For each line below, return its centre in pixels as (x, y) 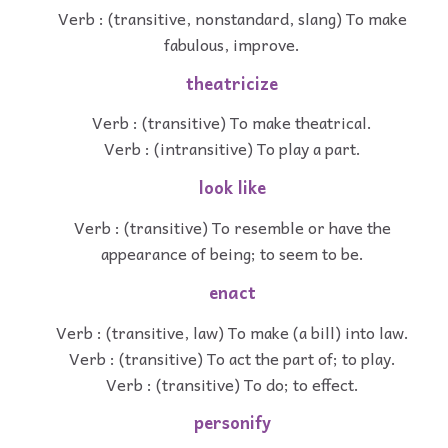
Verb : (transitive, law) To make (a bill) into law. (232, 331)
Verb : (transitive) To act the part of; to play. (232, 357)
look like (232, 188)
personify (232, 423)
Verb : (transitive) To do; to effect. (232, 383)
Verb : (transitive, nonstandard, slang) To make (232, 17)
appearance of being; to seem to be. (232, 252)
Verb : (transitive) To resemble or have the (232, 226)
